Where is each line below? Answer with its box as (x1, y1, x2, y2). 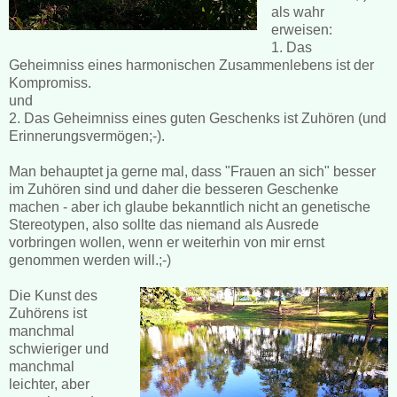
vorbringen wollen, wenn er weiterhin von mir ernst (9, 234, 324, 250)
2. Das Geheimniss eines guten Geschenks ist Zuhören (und (9, 110, 386, 126)
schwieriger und (9, 340, 109, 356)
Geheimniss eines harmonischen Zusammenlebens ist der (9, 57, 374, 73)
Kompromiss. (9, 74, 91, 90)
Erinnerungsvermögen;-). (9, 128, 165, 144)
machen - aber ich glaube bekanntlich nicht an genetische (9, 198, 370, 214)
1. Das (270, 39, 312, 55)
